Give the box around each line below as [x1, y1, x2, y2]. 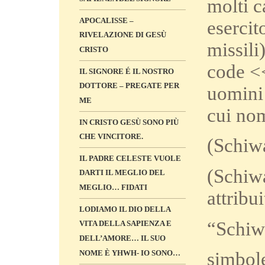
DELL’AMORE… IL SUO [79, 234, 166, 243]
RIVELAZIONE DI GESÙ [79, 30, 166, 40]
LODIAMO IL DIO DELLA [79, 205, 170, 214]
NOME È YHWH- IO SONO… [79, 248, 180, 258]
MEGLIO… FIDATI [79, 183, 147, 192]
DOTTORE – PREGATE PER [79, 81, 179, 91]
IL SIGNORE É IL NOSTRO [79, 67, 174, 76]
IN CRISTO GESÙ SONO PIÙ [79, 118, 179, 127]
